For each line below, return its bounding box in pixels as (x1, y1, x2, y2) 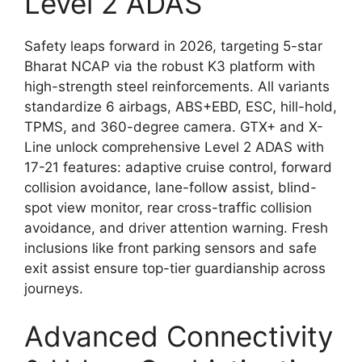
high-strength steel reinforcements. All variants (24, 78, 330, 95)
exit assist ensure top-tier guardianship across (24, 259, 326, 276)
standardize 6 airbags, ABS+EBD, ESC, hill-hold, (24, 98, 337, 115)
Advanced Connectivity (24, 319, 333, 354)
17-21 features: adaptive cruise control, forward (24, 158, 332, 175)
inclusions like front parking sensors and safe (24, 239, 317, 256)
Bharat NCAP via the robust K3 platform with (24, 57, 315, 74)
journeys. (24, 280, 83, 297)
